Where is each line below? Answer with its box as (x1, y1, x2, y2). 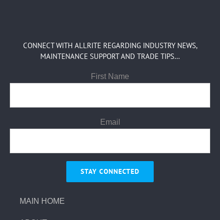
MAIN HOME (20, 197, 65, 206)
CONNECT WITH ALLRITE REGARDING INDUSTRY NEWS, (23, 41, 197, 51)
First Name (91, 72, 129, 81)
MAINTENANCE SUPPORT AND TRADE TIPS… (40, 52, 180, 61)
